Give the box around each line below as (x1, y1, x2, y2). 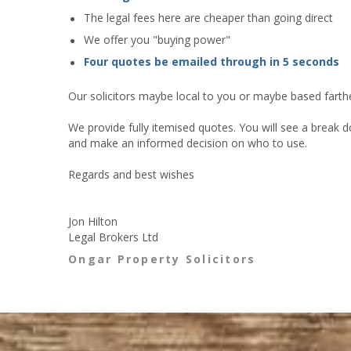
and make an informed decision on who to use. (68, 136, 307, 151)
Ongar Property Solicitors (68, 251, 256, 267)
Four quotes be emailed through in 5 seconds (84, 54, 339, 70)
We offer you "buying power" (84, 32, 230, 48)
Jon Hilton (68, 214, 118, 230)
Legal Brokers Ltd (68, 230, 158, 245)
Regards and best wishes (68, 167, 194, 183)
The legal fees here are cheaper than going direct (84, 10, 333, 26)
